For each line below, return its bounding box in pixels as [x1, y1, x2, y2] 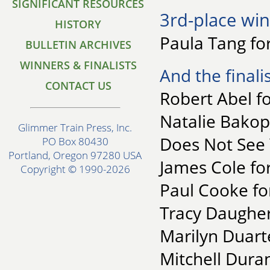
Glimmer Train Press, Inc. [18, 121, 133, 135]
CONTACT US [45, 78, 111, 93]
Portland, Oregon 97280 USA [8, 148, 142, 163]
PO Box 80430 [42, 134, 108, 149]
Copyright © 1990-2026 [20, 162, 130, 177]
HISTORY [55, 17, 102, 31]
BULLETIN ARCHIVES [25, 37, 131, 52]
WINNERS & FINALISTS [20, 58, 137, 72]
